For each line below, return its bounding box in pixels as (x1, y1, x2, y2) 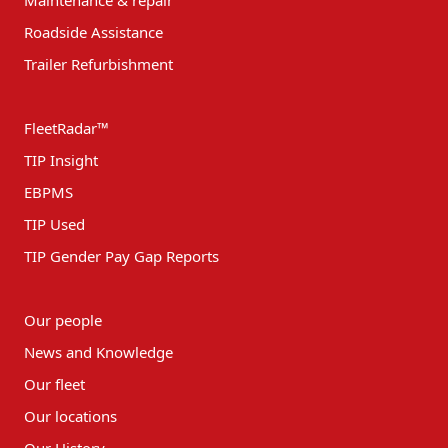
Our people (24, 309, 102, 330)
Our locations (24, 405, 117, 426)
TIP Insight (24, 149, 98, 170)
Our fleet (24, 373, 85, 394)
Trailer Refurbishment (24, 53, 173, 74)
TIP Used (24, 213, 85, 234)
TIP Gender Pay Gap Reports (24, 245, 219, 266)
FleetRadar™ (24, 117, 109, 138)
